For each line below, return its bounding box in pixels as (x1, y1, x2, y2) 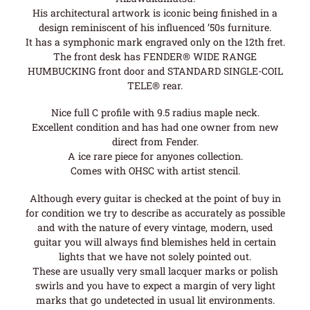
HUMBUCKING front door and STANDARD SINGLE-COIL (27, 64, 283, 78)
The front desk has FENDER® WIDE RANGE (53, 50, 257, 64)
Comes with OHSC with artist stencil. (70, 164, 240, 178)
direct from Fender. (111, 135, 199, 149)
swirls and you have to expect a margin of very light (35, 278, 275, 292)
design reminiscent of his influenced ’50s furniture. (39, 21, 271, 35)
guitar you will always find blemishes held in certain (34, 235, 276, 248)
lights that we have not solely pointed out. (59, 249, 251, 263)
